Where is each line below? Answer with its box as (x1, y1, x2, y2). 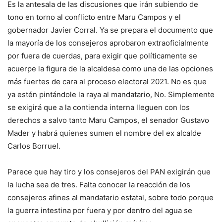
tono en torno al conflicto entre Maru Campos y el (7, 12, 181, 22)
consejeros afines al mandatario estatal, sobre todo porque (7, 193, 214, 203)
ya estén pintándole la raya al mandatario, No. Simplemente (7, 90, 215, 100)
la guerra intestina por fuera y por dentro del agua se (7, 206, 192, 216)
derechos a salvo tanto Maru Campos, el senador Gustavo (7, 115, 209, 125)
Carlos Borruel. (7, 141, 60, 151)
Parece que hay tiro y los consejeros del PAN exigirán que (7, 167, 211, 177)
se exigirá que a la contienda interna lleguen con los (7, 103, 190, 112)
